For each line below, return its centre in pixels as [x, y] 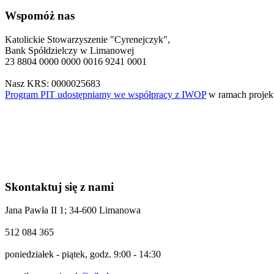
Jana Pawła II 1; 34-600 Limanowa [73, 210]
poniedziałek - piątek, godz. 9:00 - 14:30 [83, 254]
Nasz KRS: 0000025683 [53, 84]
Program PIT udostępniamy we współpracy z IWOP [106, 95]
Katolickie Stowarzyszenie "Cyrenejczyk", [87, 40]
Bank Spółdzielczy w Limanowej [69, 51]
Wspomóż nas [40, 16]
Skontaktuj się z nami [59, 187]
